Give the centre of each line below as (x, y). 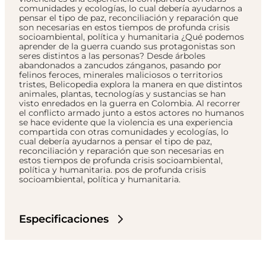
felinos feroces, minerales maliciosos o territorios (121, 75)
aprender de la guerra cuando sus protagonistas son (127, 47)
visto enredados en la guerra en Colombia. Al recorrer (130, 104)
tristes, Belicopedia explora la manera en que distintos (131, 85)
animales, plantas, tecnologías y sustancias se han (122, 94)
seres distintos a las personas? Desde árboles (112, 56)
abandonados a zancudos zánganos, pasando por (120, 66)
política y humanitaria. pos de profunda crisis (113, 170)
